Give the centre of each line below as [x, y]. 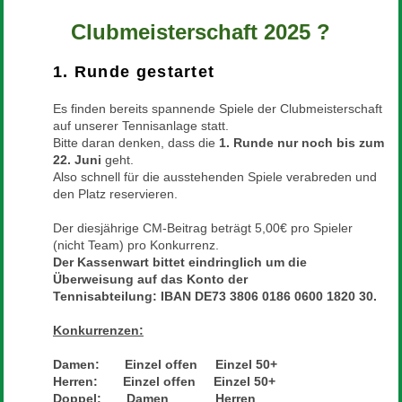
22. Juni [79, 159]
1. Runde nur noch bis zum [301, 142]
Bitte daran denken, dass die [135, 142]
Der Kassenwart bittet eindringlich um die [179, 262]
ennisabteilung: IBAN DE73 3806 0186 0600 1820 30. [218, 296]
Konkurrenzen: [98, 330]
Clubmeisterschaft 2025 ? [201, 31]
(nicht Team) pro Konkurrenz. [137, 245]
